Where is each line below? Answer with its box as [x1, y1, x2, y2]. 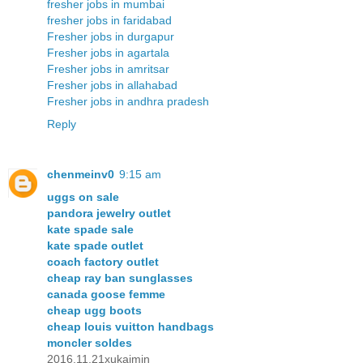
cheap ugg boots [47, 303, 142, 317]
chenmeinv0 [47, 167, 114, 181]
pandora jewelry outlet [47, 206, 171, 220]
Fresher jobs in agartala [47, 45, 169, 59]
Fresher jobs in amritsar [47, 62, 169, 75]
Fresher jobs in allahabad [47, 78, 177, 92]
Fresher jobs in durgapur [47, 29, 174, 43]
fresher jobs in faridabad [47, 13, 172, 27]
